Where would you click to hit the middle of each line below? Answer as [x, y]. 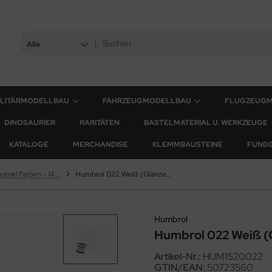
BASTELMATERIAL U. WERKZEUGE [206, 123]
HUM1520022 [233, 257]
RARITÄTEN [100, 123]
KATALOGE [29, 144]
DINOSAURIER [30, 123]
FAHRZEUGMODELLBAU [147, 101]
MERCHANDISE [100, 144]
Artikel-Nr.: [178, 257]
